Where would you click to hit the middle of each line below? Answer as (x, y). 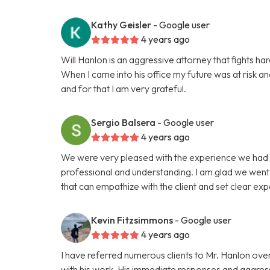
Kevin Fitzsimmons (132, 220)
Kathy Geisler (121, 24)
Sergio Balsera (124, 122)
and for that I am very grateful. (124, 88)
